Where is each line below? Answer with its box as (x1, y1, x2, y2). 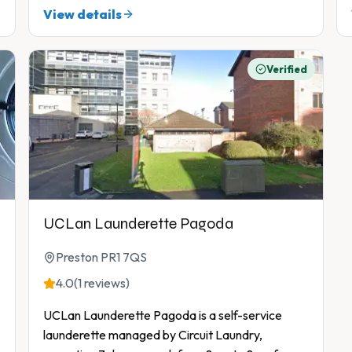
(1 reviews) (74, 275, 130, 291)
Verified (266, 63, 307, 76)
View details (43, 6, 122, 23)
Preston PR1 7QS (56, 249, 147, 266)
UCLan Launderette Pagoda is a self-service (43, 307, 282, 324)
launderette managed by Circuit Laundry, (43, 327, 262, 343)
